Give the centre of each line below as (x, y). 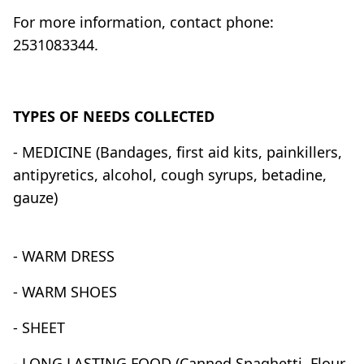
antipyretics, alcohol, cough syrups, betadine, (170, 174)
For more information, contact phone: (143, 22)
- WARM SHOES (65, 291)
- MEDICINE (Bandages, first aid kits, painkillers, (178, 152)
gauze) (35, 197)
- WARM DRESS (64, 256)
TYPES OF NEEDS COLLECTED (114, 116)
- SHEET (39, 327)
